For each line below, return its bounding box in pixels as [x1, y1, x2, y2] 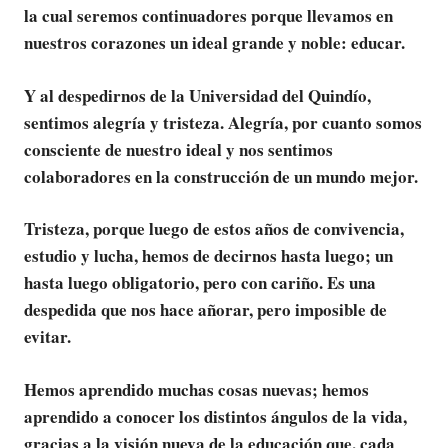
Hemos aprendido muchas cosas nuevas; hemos [24, 376, 369, 402]
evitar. [24, 324, 71, 350]
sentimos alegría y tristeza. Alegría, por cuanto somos [24, 109, 422, 135]
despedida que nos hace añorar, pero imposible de [24, 297, 387, 323]
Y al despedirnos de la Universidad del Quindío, [24, 82, 371, 108]
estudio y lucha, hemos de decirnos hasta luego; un [24, 243, 393, 269]
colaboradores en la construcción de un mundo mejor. [24, 163, 418, 189]
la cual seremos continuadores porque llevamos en [24, 3, 393, 29]
